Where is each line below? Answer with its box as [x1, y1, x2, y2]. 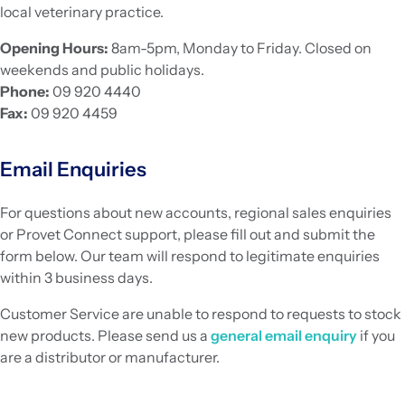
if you [357, 326, 395, 345]
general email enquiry [211, 326, 357, 345]
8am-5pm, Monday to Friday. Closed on [108, 39, 372, 58]
